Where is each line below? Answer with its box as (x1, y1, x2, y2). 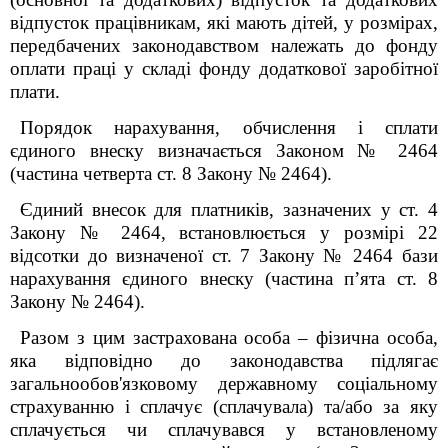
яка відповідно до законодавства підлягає (10, 350, 438, 371)
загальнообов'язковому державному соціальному (10, 373, 438, 394)
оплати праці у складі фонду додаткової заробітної (10, 58, 438, 79)
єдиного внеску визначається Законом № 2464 (10, 140, 438, 161)
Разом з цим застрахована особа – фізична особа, (20, 327, 438, 348)
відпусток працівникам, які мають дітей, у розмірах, (10, 12, 438, 33)
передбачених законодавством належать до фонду (10, 35, 438, 56)
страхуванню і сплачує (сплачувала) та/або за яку (10, 396, 438, 417)
